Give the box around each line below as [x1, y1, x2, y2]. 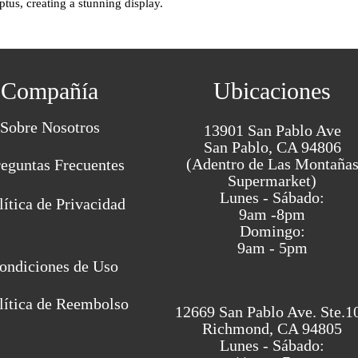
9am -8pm [239, 205, 305, 223]
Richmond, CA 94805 [202, 320, 342, 337]
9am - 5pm [237, 239, 308, 257]
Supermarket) [228, 172, 316, 189]
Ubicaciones [213, 78, 331, 104]
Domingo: [239, 222, 305, 240]
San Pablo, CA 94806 [203, 138, 341, 156]
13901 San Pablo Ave [203, 121, 341, 139]
